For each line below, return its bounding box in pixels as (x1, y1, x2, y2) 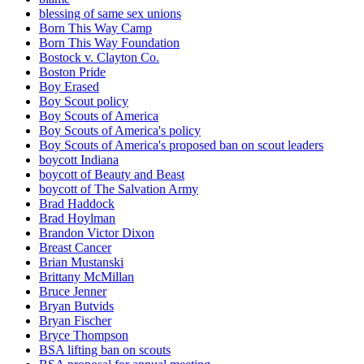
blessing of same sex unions (39, 6, 181, 21)
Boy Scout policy (39, 94, 128, 109)
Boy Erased (39, 80, 99, 94)
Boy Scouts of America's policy (39, 123, 201, 138)
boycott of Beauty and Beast (39, 167, 184, 182)
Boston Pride (39, 65, 106, 80)
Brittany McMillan (39, 270, 134, 284)
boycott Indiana (39, 153, 119, 167)
